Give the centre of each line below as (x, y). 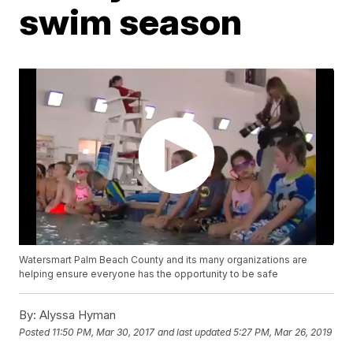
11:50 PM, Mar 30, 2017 (104, 332)
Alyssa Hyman (76, 315)
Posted (36, 332)
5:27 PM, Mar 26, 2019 (283, 332)
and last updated (195, 332)
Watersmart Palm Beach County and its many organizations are (163, 260)
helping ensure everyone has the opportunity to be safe (149, 274)
